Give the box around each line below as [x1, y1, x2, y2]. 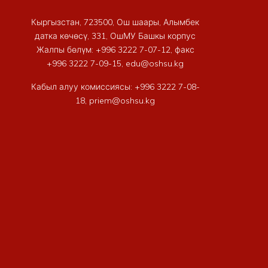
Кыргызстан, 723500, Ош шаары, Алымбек [31, 16, 200, 28]
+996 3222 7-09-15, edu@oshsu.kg [47, 57, 184, 69]
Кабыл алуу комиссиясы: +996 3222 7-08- [31, 81, 200, 92]
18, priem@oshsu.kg [75, 95, 156, 106]
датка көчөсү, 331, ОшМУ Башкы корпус [35, 30, 196, 41]
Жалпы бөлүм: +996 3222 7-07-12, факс [36, 44, 194, 55]
